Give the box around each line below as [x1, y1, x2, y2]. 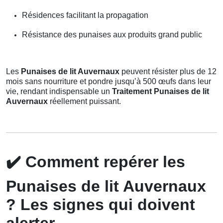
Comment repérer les [21, 152, 185, 171]
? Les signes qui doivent [6, 195, 195, 214]
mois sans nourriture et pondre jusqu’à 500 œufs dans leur [6, 77, 211, 86]
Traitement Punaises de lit [112, 87, 209, 96]
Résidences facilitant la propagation [22, 10, 148, 19]
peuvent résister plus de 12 [119, 67, 217, 76]
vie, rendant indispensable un [6, 87, 112, 96]
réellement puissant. [48, 97, 121, 106]
